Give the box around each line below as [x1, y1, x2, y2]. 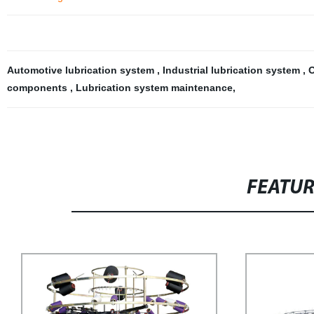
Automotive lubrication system [6, 64, 157, 76]
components [6, 82, 70, 93]
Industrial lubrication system [162, 64, 303, 76]
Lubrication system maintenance [75, 82, 233, 93]
